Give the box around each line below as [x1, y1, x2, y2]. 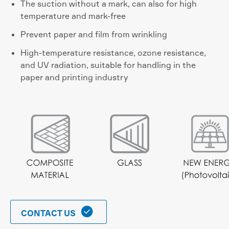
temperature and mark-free [20, 11, 126, 21]
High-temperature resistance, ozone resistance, [20, 48, 206, 58]
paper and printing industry [20, 72, 128, 82]
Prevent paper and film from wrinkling [20, 29, 167, 39]
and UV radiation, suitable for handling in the [20, 60, 196, 70]
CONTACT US [21, 208, 78, 218]
